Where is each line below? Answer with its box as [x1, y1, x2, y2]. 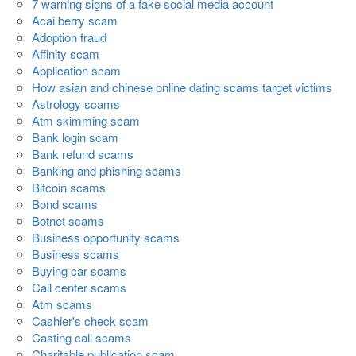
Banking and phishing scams [32, 162, 181, 180]
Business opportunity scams [32, 229, 180, 246]
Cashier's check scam [32, 312, 149, 330]
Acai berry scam [32, 12, 118, 29]
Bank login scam [32, 129, 118, 146]
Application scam [32, 62, 121, 79]
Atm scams [32, 296, 92, 313]
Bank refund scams [32, 145, 133, 163]
